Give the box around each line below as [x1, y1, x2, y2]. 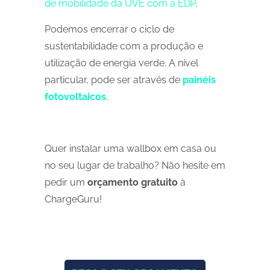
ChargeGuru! [45, 193, 102, 205]
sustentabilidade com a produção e [45, 40, 203, 52]
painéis [180, 74, 216, 86]
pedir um [45, 177, 87, 188]
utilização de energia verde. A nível [45, 57, 198, 69]
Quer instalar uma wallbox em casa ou [45, 143, 216, 154]
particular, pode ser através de [45, 74, 180, 86]
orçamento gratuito [87, 177, 178, 188]
